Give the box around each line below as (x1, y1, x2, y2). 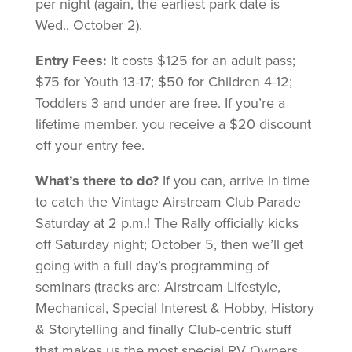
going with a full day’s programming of (35, 255, 269, 276)
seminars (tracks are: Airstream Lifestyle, (35, 276, 280, 297)
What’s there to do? (35, 170, 159, 191)
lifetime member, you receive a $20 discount (35, 113, 311, 134)
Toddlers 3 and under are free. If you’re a (35, 92, 285, 113)
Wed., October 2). (35, 14, 142, 35)
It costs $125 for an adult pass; (106, 49, 295, 71)
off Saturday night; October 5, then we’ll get (35, 233, 303, 255)
